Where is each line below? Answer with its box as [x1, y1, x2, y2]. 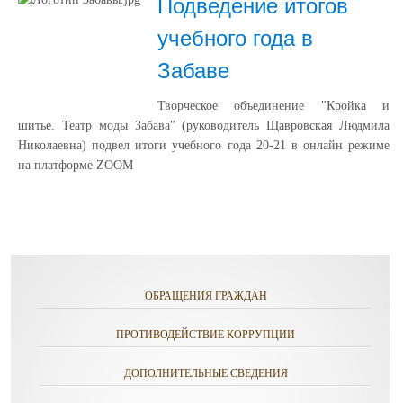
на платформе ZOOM [18, 158, 133, 172]
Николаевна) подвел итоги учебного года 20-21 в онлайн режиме [18, 139, 390, 152]
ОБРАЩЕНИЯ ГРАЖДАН [144, 290, 267, 302]
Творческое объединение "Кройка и [157, 99, 390, 112]
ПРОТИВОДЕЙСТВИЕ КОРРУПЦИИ [116, 328, 295, 341]
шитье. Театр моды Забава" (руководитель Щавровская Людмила [18, 119, 390, 132]
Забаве [157, 58, 229, 83]
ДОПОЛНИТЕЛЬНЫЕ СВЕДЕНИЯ [123, 367, 288, 380]
